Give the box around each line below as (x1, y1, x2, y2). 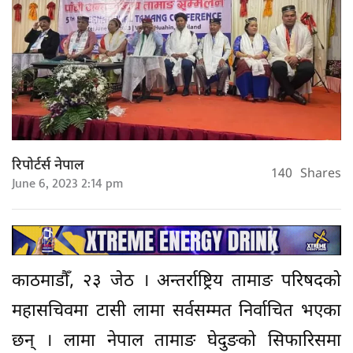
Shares (300, 165, 341, 183)
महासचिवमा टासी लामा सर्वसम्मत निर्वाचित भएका (12, 300, 341, 324)
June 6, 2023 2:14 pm (12, 173, 123, 195)
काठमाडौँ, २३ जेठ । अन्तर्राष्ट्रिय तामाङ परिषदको (12, 270, 341, 294)
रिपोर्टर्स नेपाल (12, 157, 84, 176)
